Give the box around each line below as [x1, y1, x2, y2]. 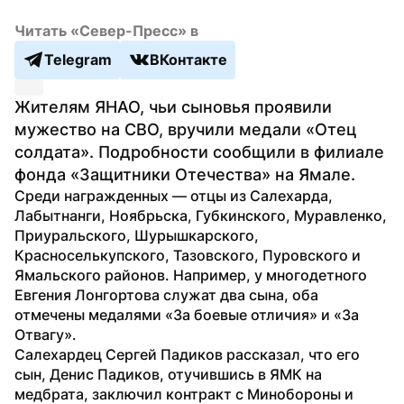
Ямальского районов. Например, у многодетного [14, 265, 367, 284]
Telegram [44, 50, 112, 69]
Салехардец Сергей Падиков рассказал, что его [14, 344, 360, 363]
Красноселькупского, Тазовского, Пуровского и [14, 245, 361, 264]
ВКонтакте [150, 50, 227, 69]
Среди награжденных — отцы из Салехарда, [14, 186, 333, 205]
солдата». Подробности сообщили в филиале [14, 142, 384, 161]
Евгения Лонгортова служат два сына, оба [14, 285, 318, 304]
